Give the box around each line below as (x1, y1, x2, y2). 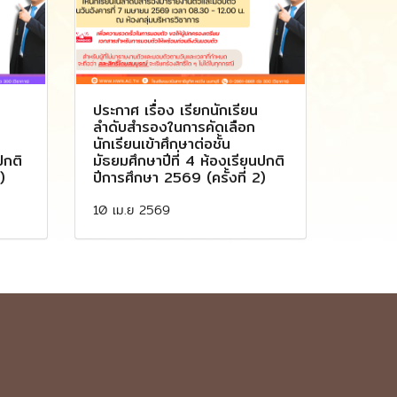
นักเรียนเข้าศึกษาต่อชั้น (92, 132, 230, 155)
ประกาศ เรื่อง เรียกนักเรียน (92, 98, 258, 121)
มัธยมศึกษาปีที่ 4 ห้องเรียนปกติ (92, 149, 284, 172)
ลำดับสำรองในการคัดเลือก (92, 115, 255, 138)
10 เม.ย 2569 (92, 198, 170, 220)
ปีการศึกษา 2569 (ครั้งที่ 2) (92, 166, 266, 189)
